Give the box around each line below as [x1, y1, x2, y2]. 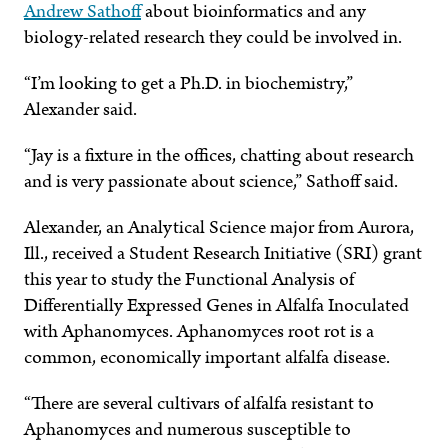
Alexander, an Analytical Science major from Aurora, [24, 214, 414, 242]
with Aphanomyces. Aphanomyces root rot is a [24, 318, 374, 346]
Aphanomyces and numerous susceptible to [24, 416, 351, 444]
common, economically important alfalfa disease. [24, 344, 390, 372]
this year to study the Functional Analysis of [24, 266, 354, 294]
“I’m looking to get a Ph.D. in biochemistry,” [24, 70, 353, 98]
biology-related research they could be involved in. [24, 24, 410, 52]
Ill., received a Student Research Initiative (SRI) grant [24, 240, 422, 268]
